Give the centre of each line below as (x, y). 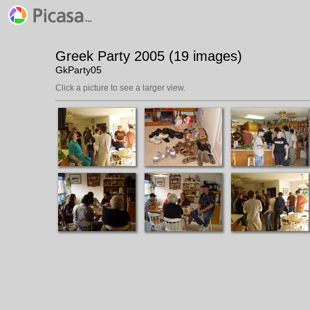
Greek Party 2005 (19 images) (149, 56)
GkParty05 (79, 70)
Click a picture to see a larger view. (120, 88)
